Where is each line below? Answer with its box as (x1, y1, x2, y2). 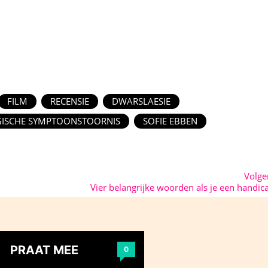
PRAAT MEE (10, 243, 78, 258)
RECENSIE (50, 95, 89, 108)
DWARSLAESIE (112, 95, 170, 108)
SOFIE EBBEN (142, 115, 197, 127)
